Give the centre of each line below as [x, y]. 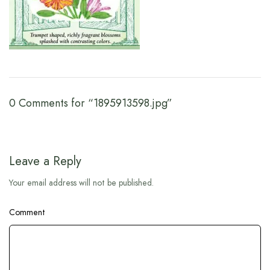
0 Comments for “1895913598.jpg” [91, 103]
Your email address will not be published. [82, 182]
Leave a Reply [45, 161]
